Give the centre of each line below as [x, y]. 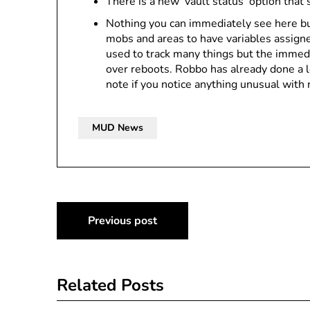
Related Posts [110, 285]
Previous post [122, 221]
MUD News [118, 128]
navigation [108, 247]
